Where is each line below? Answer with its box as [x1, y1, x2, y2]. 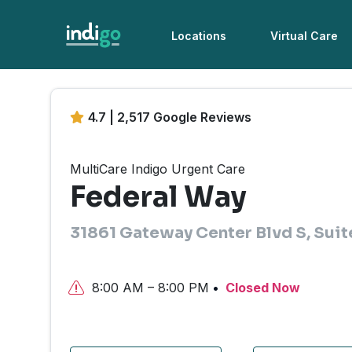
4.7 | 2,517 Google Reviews [88, 109, 251, 125]
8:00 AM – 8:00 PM [92, 279, 209, 295]
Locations [171, 29, 227, 42]
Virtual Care [270, 29, 339, 42]
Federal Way [70, 179, 247, 215]
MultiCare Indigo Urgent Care [70, 161, 245, 178]
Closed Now [222, 279, 300, 295]
